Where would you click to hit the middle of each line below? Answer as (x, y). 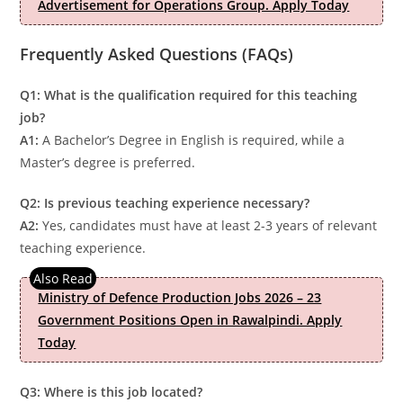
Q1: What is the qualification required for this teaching (189, 94)
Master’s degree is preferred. (108, 162)
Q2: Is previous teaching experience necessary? (165, 202)
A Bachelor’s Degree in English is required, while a (192, 139)
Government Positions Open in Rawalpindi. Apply (190, 319)
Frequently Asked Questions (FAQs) (157, 54)
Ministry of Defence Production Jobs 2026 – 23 (180, 297)
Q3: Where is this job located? (112, 391)
